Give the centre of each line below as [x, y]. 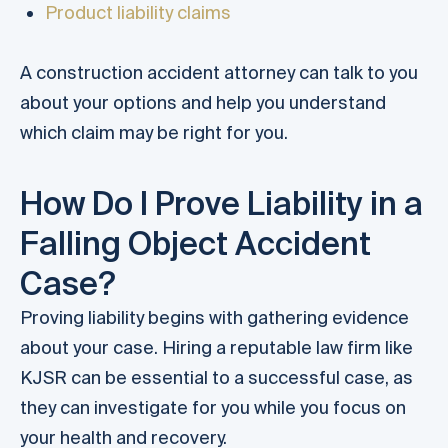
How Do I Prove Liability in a [221, 202]
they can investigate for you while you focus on [213, 407]
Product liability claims [138, 13]
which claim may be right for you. [154, 133]
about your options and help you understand [203, 103]
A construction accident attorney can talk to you [219, 73]
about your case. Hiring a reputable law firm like [216, 347]
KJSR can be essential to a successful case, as [216, 377]
